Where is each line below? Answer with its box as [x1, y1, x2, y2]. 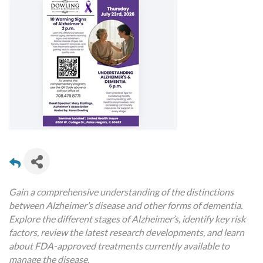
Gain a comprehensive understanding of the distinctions [9, 186, 234, 197]
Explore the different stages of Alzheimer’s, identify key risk [9, 213, 245, 224]
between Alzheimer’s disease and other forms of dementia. [9, 200, 242, 211]
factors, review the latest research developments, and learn [9, 227, 244, 238]
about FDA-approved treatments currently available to [9, 240, 230, 251]
